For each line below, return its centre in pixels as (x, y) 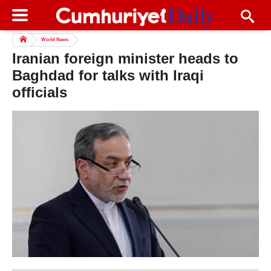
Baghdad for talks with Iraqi (108, 76)
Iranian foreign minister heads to (125, 59)
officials (40, 93)
